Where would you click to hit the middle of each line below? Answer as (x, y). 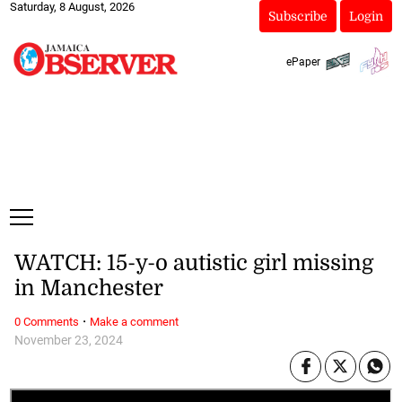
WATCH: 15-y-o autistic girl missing (193, 263)
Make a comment (134, 321)
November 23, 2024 (68, 340)
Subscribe (297, 16)
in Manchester (88, 288)
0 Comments (46, 321)
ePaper (303, 61)
